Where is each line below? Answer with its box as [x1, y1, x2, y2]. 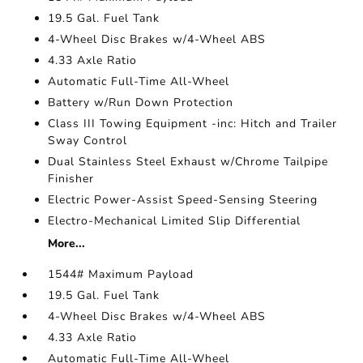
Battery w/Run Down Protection [48, 95, 234, 110]
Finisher [48, 171, 95, 186]
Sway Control [48, 133, 128, 148]
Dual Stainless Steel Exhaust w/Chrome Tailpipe [48, 154, 329, 169]
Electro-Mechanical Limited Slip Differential [48, 213, 301, 228]
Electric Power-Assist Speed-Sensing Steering [48, 192, 318, 207]
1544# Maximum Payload [48, 267, 194, 282]
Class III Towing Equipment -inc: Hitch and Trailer [48, 116, 338, 131]
